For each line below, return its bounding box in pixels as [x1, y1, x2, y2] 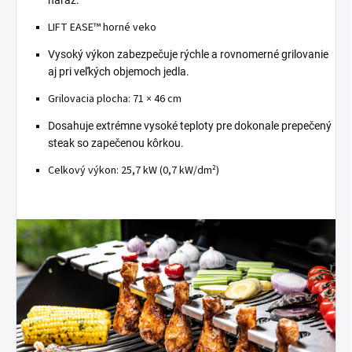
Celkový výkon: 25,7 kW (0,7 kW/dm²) [48, 162, 219, 178]
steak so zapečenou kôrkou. [48, 136, 184, 149]
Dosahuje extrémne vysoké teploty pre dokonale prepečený [48, 119, 332, 132]
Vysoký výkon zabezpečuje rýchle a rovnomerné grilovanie [48, 47, 328, 60]
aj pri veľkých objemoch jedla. [48, 64, 189, 78]
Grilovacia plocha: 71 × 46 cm [48, 90, 181, 107]
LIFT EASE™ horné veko [48, 19, 156, 35]
